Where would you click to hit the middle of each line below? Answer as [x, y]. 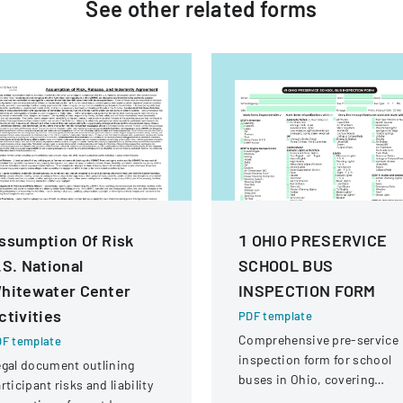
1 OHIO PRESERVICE [313, 240]
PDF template [275, 316]
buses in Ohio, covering [307, 379]
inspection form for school [315, 359]
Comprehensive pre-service [318, 340]
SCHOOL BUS [286, 265]
